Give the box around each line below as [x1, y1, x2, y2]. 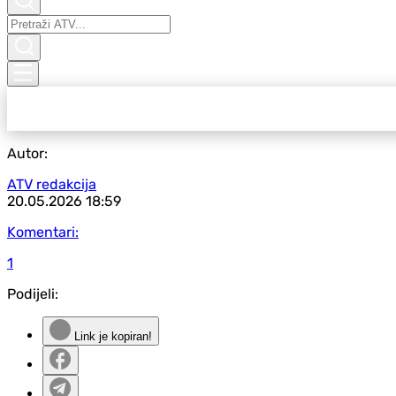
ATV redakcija [7, 176, 96, 193]
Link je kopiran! [71, 330, 152, 343]
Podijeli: [7, 286, 58, 302]
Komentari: [7, 224, 79, 240]
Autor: [7, 145, 48, 162]
